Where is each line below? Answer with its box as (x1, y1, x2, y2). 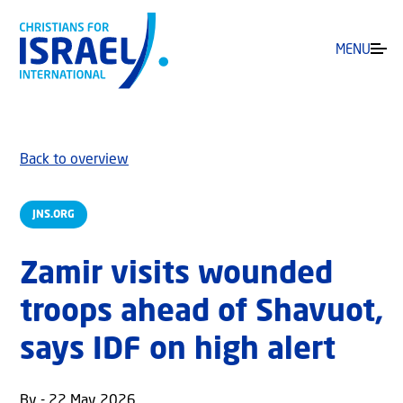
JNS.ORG (32, 209, 75, 220)
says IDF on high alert (20, 336, 336, 367)
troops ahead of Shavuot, (20, 298, 383, 329)
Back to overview (20, 153, 129, 168)
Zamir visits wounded (20, 260, 333, 291)
